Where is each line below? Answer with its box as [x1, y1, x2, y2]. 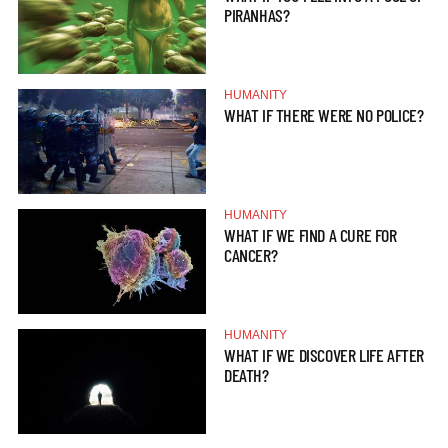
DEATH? [224, 364, 269, 387]
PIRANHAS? [224, 3, 290, 26]
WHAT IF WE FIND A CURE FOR [224, 224, 397, 247]
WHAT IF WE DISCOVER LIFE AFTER [224, 344, 425, 367]
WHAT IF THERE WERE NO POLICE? [224, 103, 424, 126]
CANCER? [224, 244, 278, 267]
